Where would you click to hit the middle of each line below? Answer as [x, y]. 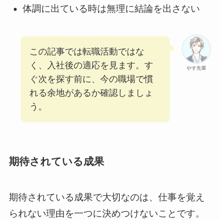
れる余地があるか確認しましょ [91, 93]
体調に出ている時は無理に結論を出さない [111, 8]
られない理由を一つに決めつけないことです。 [107, 213]
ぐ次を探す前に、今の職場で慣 [91, 79]
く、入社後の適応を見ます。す [91, 66]
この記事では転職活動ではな [87, 52]
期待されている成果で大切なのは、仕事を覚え [107, 197]
